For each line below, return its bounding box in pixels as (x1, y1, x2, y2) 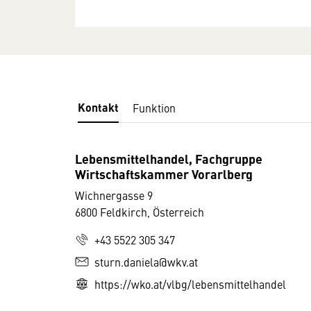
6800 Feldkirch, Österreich (75, 204, 204, 219)
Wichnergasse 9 (75, 187, 153, 203)
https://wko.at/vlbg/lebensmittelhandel (94, 276, 286, 292)
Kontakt (78, 99, 119, 115)
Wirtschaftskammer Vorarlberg (75, 165, 253, 183)
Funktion (133, 100, 176, 115)
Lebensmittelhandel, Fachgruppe (75, 149, 262, 167)
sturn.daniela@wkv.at (94, 254, 198, 269)
